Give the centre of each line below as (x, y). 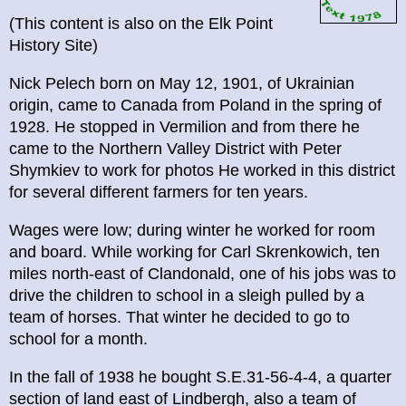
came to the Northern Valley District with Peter (175, 149)
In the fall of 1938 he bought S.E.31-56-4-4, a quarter (200, 377)
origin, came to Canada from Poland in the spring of (195, 106)
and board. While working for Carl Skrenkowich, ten (194, 252)
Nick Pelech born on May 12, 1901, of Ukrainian (182, 84)
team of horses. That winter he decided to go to (179, 318)
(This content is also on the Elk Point (141, 24)
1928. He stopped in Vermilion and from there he (184, 127)
